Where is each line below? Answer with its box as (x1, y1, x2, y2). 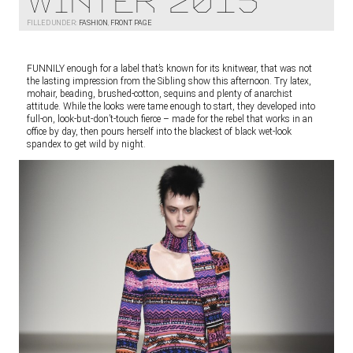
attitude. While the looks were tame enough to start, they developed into (27, 101, 315, 112)
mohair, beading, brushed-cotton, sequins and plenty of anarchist (27, 88, 292, 99)
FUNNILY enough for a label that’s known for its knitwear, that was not (27, 63, 312, 74)
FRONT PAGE (110, 19, 152, 27)
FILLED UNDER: (27, 19, 79, 27)
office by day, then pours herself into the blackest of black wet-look (27, 126, 292, 137)
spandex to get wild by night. (27, 139, 146, 150)
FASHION (79, 19, 108, 27)
